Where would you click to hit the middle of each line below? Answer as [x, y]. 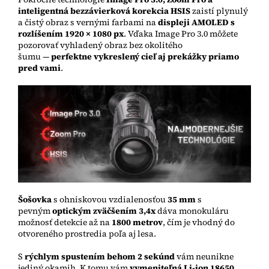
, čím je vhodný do [199, 222]
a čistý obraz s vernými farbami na [87, 23]
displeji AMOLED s [196, 23]
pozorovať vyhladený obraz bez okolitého [100, 45]
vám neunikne [205, 257]
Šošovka [35, 200]
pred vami [39, 68]
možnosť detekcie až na [64, 222]
